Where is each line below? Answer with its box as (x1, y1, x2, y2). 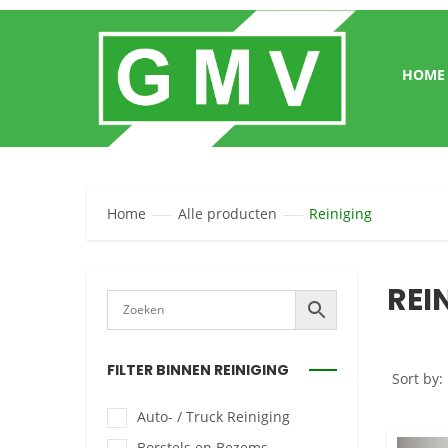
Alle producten (178, 203, 277, 223)
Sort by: (392, 368, 443, 388)
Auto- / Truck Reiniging (137, 406, 290, 426)
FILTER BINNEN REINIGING (107, 359, 289, 380)
